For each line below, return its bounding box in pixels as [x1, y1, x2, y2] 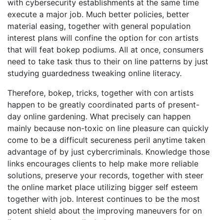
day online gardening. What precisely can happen [7, 111, 191, 121]
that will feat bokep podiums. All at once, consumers [7, 45, 203, 55]
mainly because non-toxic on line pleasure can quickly [7, 123, 209, 133]
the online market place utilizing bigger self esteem [7, 182, 198, 192]
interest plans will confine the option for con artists [7, 33, 198, 43]
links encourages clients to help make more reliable [7, 159, 198, 168]
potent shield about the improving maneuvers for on [7, 206, 202, 216]
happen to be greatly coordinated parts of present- [7, 100, 199, 110]
